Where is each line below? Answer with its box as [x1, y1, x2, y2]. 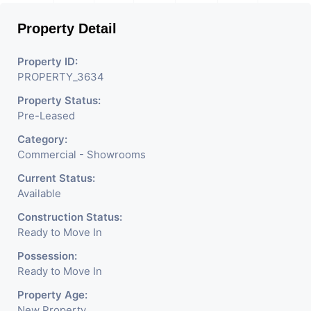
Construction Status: [17, 210, 122, 224]
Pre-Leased [17, 108, 75, 122]
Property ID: [17, 54, 78, 68]
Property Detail [17, 20, 117, 36]
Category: [17, 132, 67, 146]
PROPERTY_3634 [17, 69, 104, 83]
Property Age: [17, 287, 87, 301]
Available [17, 186, 61, 200]
